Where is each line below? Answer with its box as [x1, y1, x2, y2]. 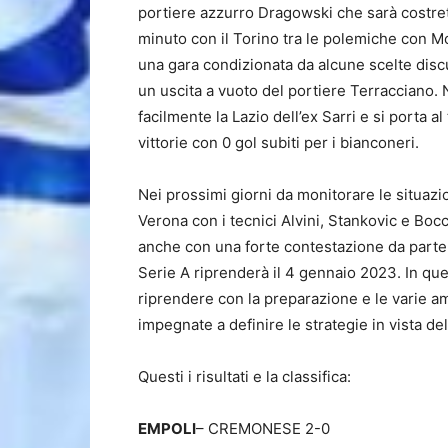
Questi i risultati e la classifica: [138, 367, 351, 386]
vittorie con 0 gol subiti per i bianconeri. [138, 133, 419, 152]
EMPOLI [138, 419, 196, 438]
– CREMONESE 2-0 [196, 419, 330, 438]
